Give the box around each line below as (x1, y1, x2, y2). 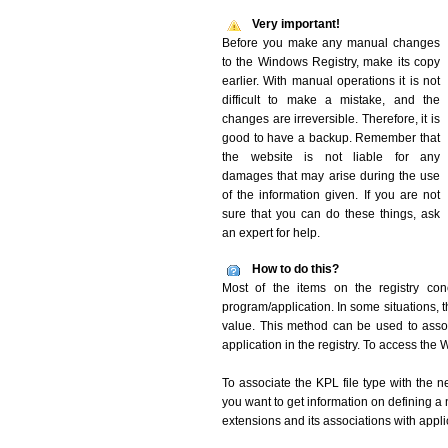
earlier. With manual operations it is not (222, 74, 440, 88)
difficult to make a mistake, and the (222, 93, 440, 107)
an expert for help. (222, 226, 320, 240)
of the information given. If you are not (222, 188, 440, 202)
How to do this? (252, 262, 339, 276)
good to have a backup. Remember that (222, 131, 440, 145)
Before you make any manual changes (222, 36, 440, 50)
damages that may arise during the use (222, 169, 440, 183)
